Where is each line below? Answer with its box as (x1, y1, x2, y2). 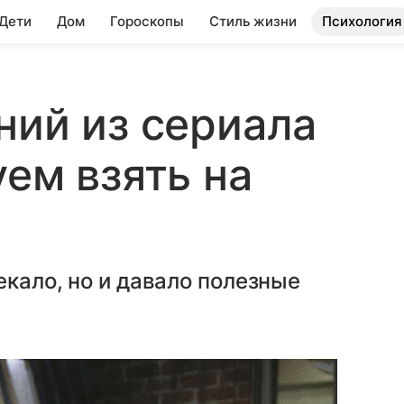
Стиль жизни (209, 13, 297, 30)
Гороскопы (110, 13, 184, 30)
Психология (322, 13, 402, 30)
